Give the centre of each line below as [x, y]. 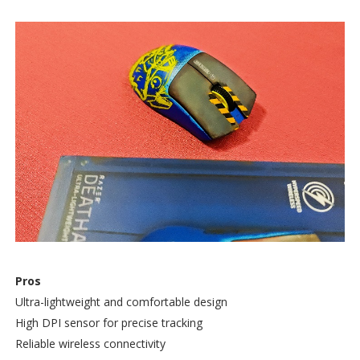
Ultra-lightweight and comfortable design [121, 301]
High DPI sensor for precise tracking [108, 322]
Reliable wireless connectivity [90, 343]
